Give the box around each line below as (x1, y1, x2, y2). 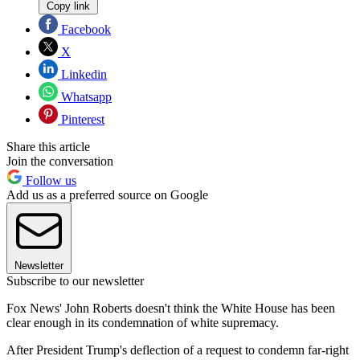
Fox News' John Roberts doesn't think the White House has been (6, 301, 335, 315)
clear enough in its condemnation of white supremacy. (6, 315, 279, 329)
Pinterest (58, 112, 104, 126)
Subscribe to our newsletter (6, 273, 144, 288)
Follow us (22, 173, 76, 187)
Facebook (58, 22, 111, 36)
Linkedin (58, 67, 107, 81)
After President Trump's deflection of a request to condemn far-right (6, 342, 349, 357)
